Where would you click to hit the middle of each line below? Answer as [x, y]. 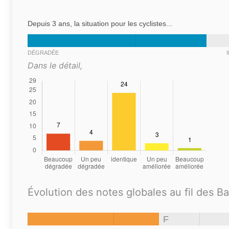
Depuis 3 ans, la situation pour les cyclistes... [100, 23]
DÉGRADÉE [43, 52]
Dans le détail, [55, 65]
